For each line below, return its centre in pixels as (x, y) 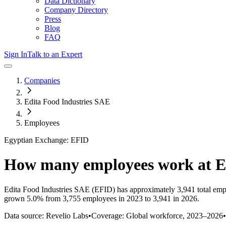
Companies (42, 80)
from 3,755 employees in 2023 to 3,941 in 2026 (120, 198)
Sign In (16, 54)
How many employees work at (110, 165)
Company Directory (76, 10)
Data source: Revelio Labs (46, 215)
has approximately (145, 189)
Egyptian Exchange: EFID (46, 140)
